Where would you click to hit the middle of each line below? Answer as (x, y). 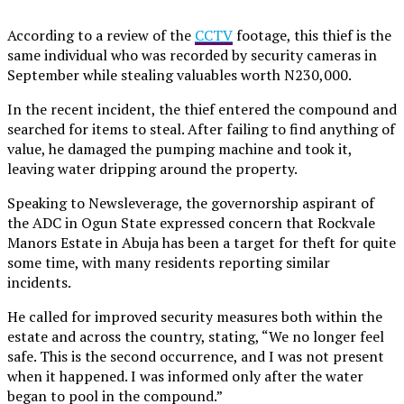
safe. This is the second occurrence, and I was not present (196, 356)
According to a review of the (101, 35)
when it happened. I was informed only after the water (185, 376)
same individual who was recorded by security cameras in (192, 55)
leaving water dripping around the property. (152, 168)
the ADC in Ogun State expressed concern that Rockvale (191, 222)
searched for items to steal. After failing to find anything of (201, 129)
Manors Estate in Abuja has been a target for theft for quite (202, 242)
